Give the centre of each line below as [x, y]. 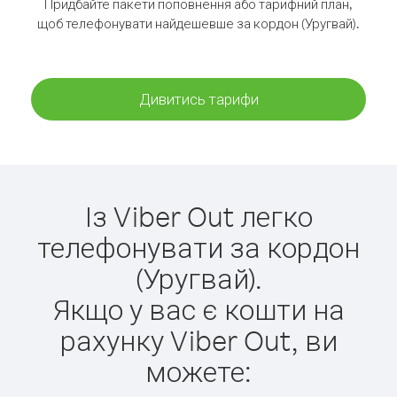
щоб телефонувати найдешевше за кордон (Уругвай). [198, 23]
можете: [198, 371]
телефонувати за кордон [198, 247]
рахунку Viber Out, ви [198, 340]
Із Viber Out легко [198, 216]
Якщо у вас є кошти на [198, 309]
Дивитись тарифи [198, 99]
